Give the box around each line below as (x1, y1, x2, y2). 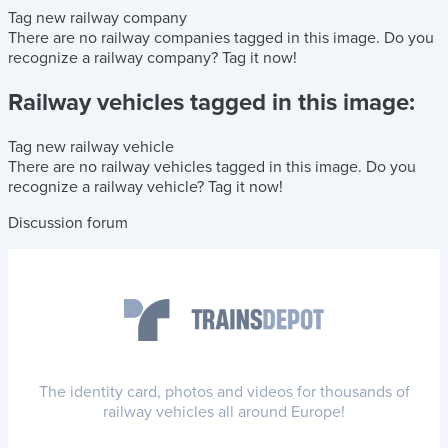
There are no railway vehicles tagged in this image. (8, 156, 366, 177)
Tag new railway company (8, 7, 187, 28)
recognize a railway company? (8, 47, 222, 68)
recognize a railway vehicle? (8, 176, 208, 197)
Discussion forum (8, 212, 128, 233)
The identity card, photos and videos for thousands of (38, 381, 410, 402)
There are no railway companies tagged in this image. (8, 27, 384, 48)
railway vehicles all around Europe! (103, 401, 345, 422)
